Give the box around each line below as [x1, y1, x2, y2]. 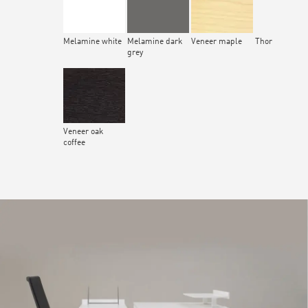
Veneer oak [63, 128, 103, 137]
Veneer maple [191, 38, 242, 47]
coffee [63, 139, 85, 148]
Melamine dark [127, 38, 182, 47]
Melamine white [63, 38, 122, 47]
